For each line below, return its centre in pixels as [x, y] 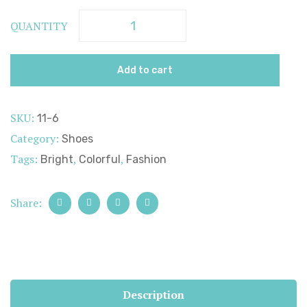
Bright [57, 159]
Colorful [100, 159]
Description [153, 294]
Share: [26, 203]
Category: [36, 138]
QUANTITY [39, 26]
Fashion [146, 159]
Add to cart [145, 70]
